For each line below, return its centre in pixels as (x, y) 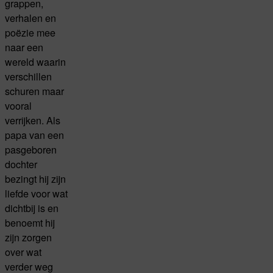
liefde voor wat (36, 193)
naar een (24, 47)
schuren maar (34, 90)
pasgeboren (31, 149)
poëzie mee (30, 32)
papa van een (34, 134)
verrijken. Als (33, 120)
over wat (23, 251)
